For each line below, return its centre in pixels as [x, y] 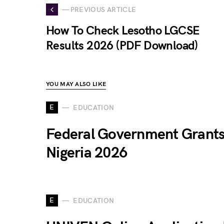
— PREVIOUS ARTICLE [99, 9]
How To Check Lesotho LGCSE [123, 31]
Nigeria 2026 [86, 153]
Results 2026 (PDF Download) [122, 46]
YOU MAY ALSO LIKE [76, 84]
